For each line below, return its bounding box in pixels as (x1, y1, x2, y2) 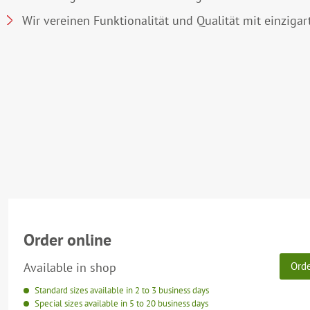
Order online (24, 229, 111, 251)
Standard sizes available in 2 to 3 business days (33, 284, 209, 297)
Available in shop (24, 259, 116, 276)
